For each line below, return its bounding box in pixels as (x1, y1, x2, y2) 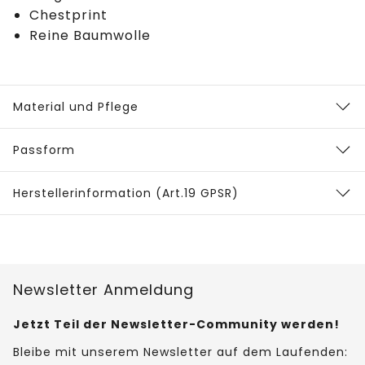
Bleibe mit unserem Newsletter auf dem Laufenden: (13, 344, 348, 361)
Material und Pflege (13, 99, 139, 116)
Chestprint (29, 6, 108, 25)
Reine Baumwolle (29, 26, 151, 46)
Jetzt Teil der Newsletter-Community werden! (13, 316, 340, 333)
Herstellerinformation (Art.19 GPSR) (13, 185, 239, 202)
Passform (13, 142, 75, 159)
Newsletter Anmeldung (13, 279, 194, 301)
